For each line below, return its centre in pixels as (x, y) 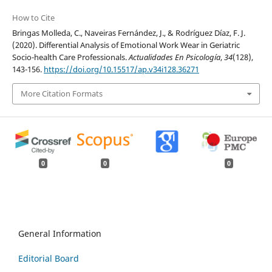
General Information (60, 233)
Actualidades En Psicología (174, 57)
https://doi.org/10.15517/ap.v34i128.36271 (121, 69)
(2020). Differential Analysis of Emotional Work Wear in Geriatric (126, 45)
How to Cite (33, 17)
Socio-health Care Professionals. (70, 57)
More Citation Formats (61, 94)
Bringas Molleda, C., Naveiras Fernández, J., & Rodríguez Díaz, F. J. (128, 32)
